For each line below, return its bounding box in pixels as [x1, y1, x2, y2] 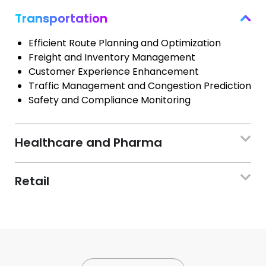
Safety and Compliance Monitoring [28, 93, 191, 107]
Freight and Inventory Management [28, 50, 195, 64]
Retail [15, 172, 49, 189]
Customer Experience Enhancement [28, 65, 199, 78]
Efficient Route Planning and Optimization [28, 36, 221, 50]
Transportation [15, 10, 107, 27]
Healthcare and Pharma [15, 134, 162, 151]
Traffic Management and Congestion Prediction [28, 79, 251, 93]
